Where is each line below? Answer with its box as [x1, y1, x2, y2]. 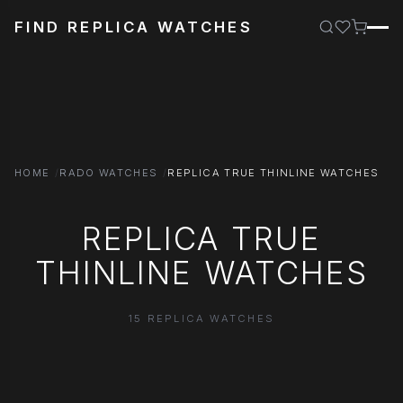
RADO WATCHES [59, 166, 158, 179]
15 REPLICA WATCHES [128, 311, 275, 325]
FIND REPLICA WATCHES [14, 18, 254, 36]
